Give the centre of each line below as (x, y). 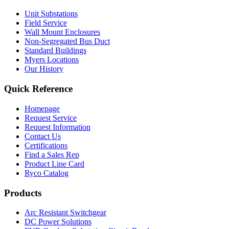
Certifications (46, 145)
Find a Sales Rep (52, 154)
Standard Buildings (55, 51)
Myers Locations (52, 60)
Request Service (51, 118)
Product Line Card (54, 164)
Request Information (58, 127)
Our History (44, 69)
